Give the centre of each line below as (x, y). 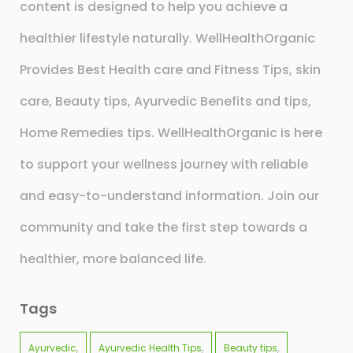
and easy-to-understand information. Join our (169, 196)
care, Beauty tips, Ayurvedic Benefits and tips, (165, 102)
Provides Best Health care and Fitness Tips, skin (170, 70)
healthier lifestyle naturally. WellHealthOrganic (167, 39)
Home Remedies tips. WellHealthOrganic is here (171, 133)
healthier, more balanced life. (113, 259)
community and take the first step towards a (163, 228)
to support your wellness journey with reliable (164, 165)
